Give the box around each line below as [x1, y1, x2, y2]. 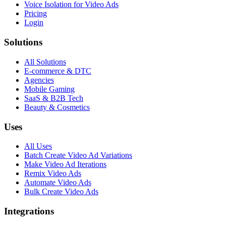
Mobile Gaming [24, 84, 75, 93]
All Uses [24, 142, 52, 151]
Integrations [4, 206, 54, 217]
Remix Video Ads [24, 169, 81, 178]
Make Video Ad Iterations [24, 160, 106, 169]
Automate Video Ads [24, 178, 91, 187]
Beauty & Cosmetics [24, 102, 90, 111]
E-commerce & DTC [24, 66, 91, 75]
